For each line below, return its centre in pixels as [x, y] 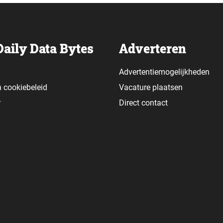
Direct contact [144, 103]
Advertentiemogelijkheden [164, 72]
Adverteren [153, 49]
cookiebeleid [25, 87]
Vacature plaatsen [151, 87]
